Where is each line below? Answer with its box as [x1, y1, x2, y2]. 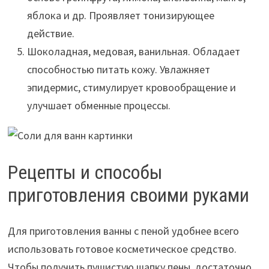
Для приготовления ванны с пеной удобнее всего [7, 224, 239, 238]
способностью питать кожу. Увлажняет [26, 62, 210, 76]
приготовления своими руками [7, 183, 249, 207]
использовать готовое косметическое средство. [7, 242, 237, 256]
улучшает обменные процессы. [26, 98, 171, 112]
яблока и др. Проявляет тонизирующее [26, 8, 214, 22]
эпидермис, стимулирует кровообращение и [26, 80, 236, 94]
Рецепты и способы [7, 160, 163, 184]
